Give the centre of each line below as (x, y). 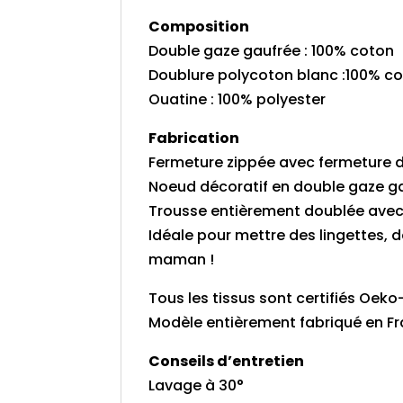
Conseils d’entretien (227, 362)
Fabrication (194, 139)
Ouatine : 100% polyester (237, 100)
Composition (199, 27)
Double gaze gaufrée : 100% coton (272, 51)
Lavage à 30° (197, 386)
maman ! (182, 260)
